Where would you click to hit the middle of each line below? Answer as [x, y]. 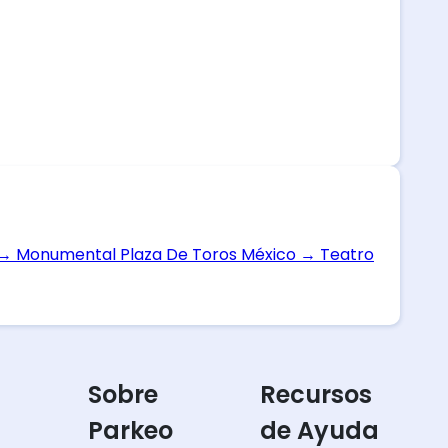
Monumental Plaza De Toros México [156, 254]
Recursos [316, 394]
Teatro [345, 254]
